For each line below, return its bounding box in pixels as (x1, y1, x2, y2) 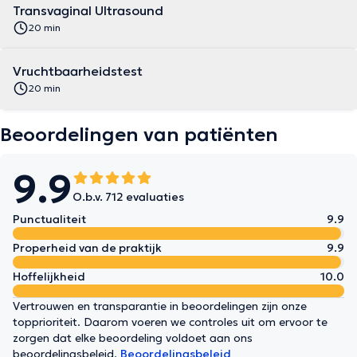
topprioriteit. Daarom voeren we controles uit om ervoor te (13, 315, 328, 329)
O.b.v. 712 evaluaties (73, 190, 184, 204)
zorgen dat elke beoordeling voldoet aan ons (13, 331, 253, 345)
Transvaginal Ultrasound (13, 2, 163, 18)
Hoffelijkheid (13, 269, 85, 284)
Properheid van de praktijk (13, 241, 162, 255)
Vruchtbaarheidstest (13, 63, 143, 79)
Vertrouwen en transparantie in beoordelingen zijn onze (13, 299, 307, 313)
